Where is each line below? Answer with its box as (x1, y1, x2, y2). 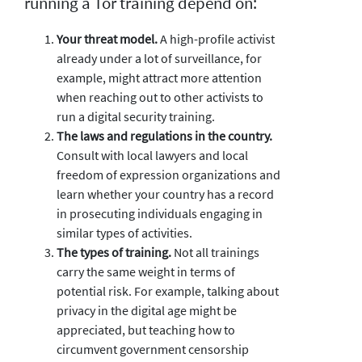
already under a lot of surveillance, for (57, 49, 262, 66)
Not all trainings (171, 243, 259, 260)
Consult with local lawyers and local (57, 146, 248, 163)
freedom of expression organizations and (57, 166, 280, 183)
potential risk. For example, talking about (57, 282, 279, 299)
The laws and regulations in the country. (57, 127, 272, 144)
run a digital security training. (57, 107, 215, 124)
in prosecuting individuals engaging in (57, 204, 263, 221)
